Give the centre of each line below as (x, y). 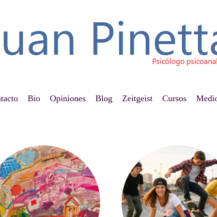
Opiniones (68, 98)
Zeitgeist (137, 98)
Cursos (174, 98)
